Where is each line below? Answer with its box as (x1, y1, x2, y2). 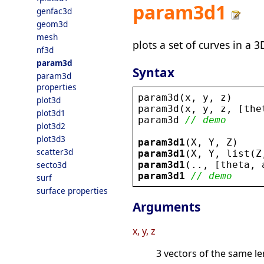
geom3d (37, 18, 68, 29)
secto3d (37, 159, 67, 170)
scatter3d (37, 146, 73, 157)
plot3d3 (37, 133, 65, 144)
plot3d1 (37, 107, 65, 118)
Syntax (133, 64, 174, 81)
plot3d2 (37, 120, 65, 131)
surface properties (37, 185, 108, 196)
